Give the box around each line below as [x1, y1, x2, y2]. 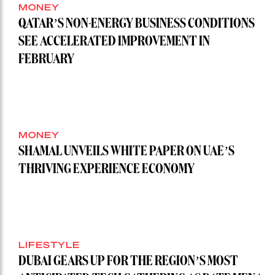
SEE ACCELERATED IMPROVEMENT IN [18, 35, 210, 49]
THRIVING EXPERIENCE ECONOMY [18, 163, 195, 177]
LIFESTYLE [18, 239, 80, 250]
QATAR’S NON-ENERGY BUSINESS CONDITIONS [18, 17, 255, 31]
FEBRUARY [18, 53, 74, 67]
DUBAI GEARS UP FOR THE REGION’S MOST [18, 255, 238, 269]
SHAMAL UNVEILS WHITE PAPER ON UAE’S [18, 145, 234, 159]
